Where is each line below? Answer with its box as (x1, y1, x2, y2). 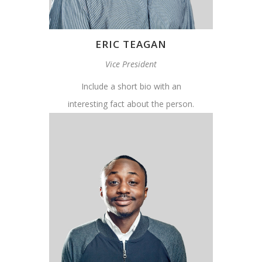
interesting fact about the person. (68, 98, 194, 110)
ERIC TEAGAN (95, 37, 167, 51)
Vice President (105, 58, 157, 70)
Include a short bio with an (81, 81, 181, 92)
